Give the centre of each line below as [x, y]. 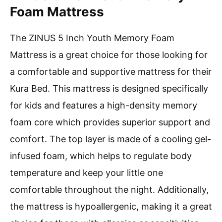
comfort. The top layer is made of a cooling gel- [111, 139]
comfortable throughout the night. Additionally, [109, 190]
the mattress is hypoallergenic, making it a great [111, 207]
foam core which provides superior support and [110, 122]
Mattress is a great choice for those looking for [109, 55]
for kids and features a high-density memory [104, 106]
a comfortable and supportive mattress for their [111, 72]
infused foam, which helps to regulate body [101, 156]
